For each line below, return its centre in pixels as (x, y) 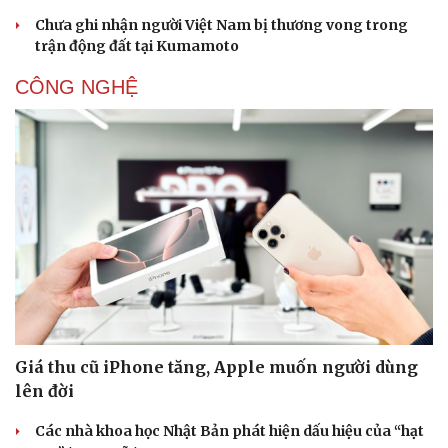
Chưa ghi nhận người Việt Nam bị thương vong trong (221, 25)
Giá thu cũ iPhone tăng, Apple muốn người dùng (216, 366)
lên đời (44, 390)
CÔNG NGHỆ (76, 87)
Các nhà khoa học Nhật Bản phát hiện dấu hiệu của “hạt (229, 430)
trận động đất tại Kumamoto (137, 46)
